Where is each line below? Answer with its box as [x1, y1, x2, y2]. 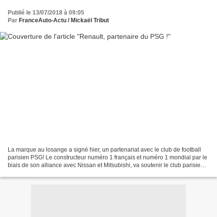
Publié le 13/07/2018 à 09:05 [8, 9, 84, 16]
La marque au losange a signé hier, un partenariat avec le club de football [8, 146, 201, 154]
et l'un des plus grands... [8, 170, 71, 177]
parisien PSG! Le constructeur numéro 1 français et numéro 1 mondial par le [8, 154, 207, 161]
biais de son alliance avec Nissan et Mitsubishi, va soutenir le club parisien [8, 162, 204, 169]
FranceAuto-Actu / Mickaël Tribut [19, 16, 109, 24]
